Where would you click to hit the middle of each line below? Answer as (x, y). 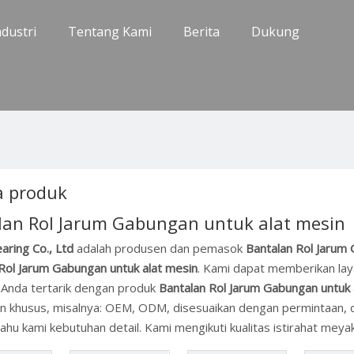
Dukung (276, 32)
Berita (202, 32)
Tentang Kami (110, 32)
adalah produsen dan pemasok (160, 248)
